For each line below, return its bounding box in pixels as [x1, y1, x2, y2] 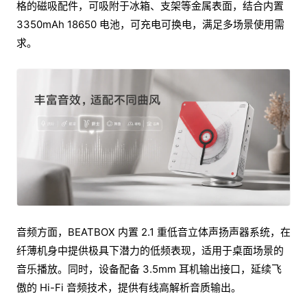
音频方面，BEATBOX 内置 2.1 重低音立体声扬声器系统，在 [16, 225, 291, 239]
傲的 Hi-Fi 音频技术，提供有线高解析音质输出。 [16, 281, 241, 295]
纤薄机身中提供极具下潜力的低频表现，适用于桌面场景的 [16, 244, 284, 258]
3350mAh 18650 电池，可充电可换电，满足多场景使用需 [16, 18, 284, 32]
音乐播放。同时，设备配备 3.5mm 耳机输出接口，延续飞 [16, 262, 282, 276]
